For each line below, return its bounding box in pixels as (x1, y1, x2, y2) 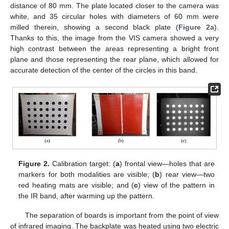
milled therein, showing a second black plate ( (10, 22, 179, 31)
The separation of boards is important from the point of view (25, 211, 219, 219)
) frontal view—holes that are (120, 159, 215, 168)
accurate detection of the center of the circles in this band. (10, 65, 197, 74)
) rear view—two (159, 170, 215, 178)
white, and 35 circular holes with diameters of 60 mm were (10, 12, 219, 20)
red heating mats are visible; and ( (18, 180, 134, 189)
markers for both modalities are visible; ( (18, 170, 155, 178)
